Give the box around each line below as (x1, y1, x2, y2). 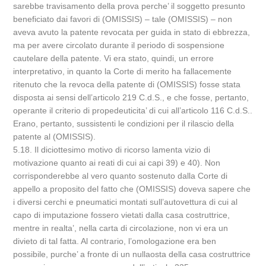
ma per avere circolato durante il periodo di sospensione (13, 40, 225, 50)
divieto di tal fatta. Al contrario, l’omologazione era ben (13, 236, 217, 246)
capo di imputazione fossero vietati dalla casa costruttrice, (13, 210, 230, 220)
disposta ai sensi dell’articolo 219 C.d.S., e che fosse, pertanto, (13, 93, 249, 102)
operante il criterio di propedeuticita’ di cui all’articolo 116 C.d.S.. (13, 106, 253, 115)
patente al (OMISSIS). (13, 132, 96, 141)
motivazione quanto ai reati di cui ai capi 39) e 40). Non (13, 158, 221, 167)
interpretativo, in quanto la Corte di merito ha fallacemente (13, 66, 232, 76)
